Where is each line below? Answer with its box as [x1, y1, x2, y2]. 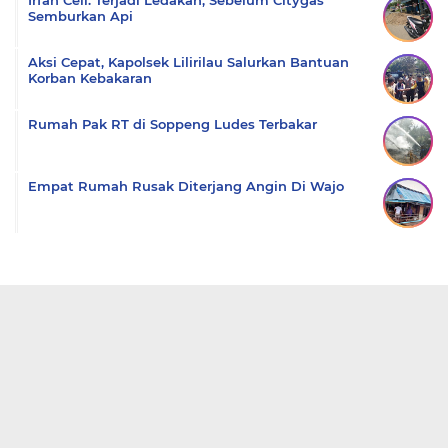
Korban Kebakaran [28, 70, 152, 86]
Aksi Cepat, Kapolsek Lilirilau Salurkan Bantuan [28, 54, 349, 70]
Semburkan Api [28, 8, 133, 24]
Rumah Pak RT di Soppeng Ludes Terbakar [28, 116, 317, 132]
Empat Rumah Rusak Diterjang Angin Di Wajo [28, 178, 344, 194]
